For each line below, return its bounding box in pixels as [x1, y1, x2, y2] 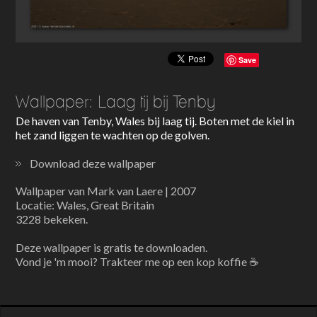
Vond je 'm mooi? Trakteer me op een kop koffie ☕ [16, 255, 260, 269]
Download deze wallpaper [30, 156, 156, 171]
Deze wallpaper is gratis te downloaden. [16, 241, 208, 255]
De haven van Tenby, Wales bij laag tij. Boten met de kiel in [16, 114, 295, 128]
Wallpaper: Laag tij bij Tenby [16, 91, 217, 113]
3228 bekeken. [16, 212, 88, 226]
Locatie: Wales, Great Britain [16, 198, 155, 212]
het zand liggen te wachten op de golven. [16, 128, 210, 142]
